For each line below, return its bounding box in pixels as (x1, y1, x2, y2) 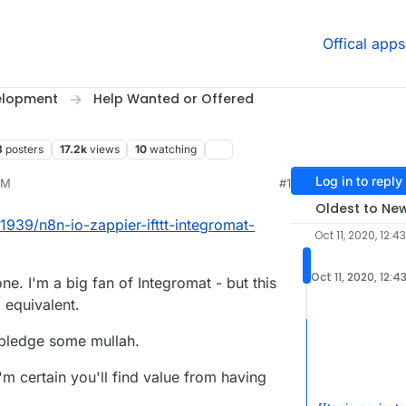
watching (150, 142, 198, 157)
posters (5, 142, 43, 157)
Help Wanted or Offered (93, 90, 254, 108)
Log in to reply (314, 173, 402, 189)
